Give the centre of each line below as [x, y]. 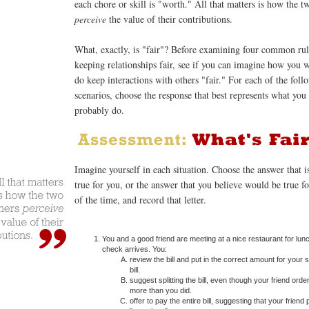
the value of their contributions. [169, 19]
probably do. [99, 110]
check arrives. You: [134, 249]
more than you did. [161, 290]
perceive [90, 19]
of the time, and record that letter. [140, 199]
